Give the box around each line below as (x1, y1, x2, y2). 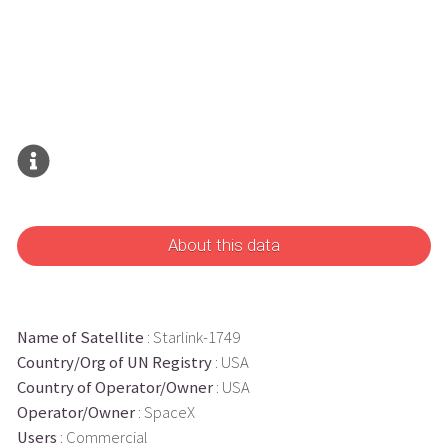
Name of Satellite (16, 326, 144, 348)
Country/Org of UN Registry (16, 351, 212, 373)
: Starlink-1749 (143, 326, 240, 348)
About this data (168, 236, 280, 256)
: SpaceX (134, 401, 195, 423)
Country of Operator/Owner (16, 376, 213, 398)
